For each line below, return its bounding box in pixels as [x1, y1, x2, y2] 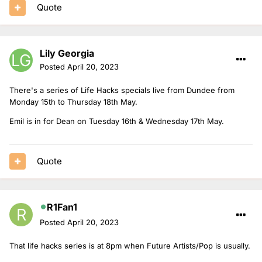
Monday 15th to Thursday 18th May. [9, 96, 137, 106]
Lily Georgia [40, 47, 94, 59]
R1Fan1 [47, 201, 77, 213]
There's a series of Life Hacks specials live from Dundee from [9, 85, 235, 95]
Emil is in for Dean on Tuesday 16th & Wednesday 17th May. [9, 116, 224, 126]
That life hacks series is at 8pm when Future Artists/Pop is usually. [9, 240, 250, 250]
